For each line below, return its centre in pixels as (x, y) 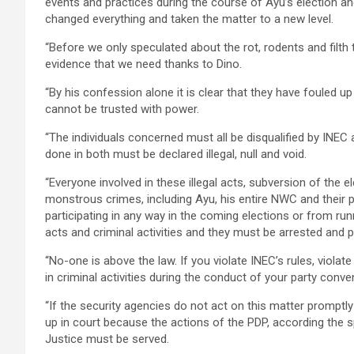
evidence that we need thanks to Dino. (143, 64)
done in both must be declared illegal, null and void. (176, 154)
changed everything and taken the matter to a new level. (189, 19)
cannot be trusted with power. (122, 109)
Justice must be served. (107, 339)
